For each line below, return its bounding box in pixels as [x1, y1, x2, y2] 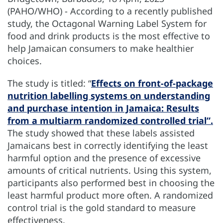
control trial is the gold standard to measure [7, 201, 196, 214]
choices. [7, 54, 44, 67]
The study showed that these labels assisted [7, 126, 195, 139]
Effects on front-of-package [91, 77, 213, 89]
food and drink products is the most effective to [7, 29, 210, 42]
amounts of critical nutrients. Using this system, [7, 164, 212, 176]
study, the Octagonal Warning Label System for [7, 17, 207, 29]
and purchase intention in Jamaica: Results [7, 102, 199, 114]
